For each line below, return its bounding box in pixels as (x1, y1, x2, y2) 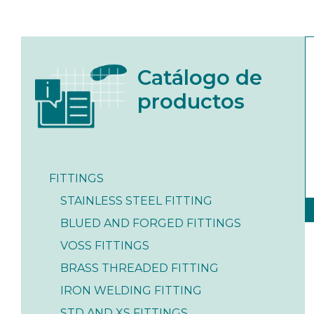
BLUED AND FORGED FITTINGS (60, 217, 241, 231)
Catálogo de (137, 64, 263, 90)
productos (137, 88, 245, 114)
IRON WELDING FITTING (60, 284, 202, 298)
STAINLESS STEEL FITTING (60, 194, 212, 208)
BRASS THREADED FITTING (60, 261, 219, 275)
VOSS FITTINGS (60, 239, 149, 253)
